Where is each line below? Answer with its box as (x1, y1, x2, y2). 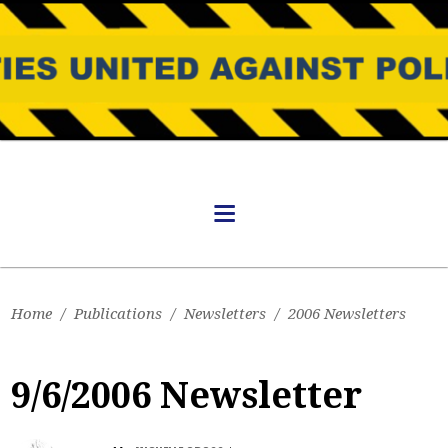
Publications (74, 305, 163, 323)
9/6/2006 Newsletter (11, 374, 363, 417)
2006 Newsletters (288, 305, 407, 323)
